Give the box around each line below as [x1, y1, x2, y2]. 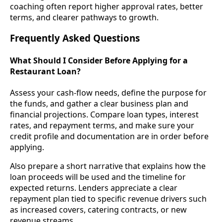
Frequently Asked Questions [10, 32, 140, 45]
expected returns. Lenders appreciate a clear [10, 182, 177, 193]
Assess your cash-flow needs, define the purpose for [10, 87, 207, 98]
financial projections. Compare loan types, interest [10, 109, 199, 120]
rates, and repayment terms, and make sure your [10, 119, 194, 131]
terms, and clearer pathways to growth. [10, 11, 159, 23]
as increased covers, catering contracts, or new [10, 204, 187, 215]
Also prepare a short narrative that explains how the [10, 160, 206, 171]
